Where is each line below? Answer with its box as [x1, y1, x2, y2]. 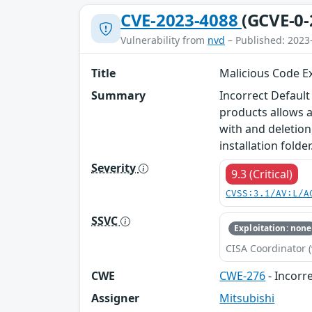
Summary [91, 87, 146, 103]
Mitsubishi [219, 290, 275, 306]
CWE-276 [219, 268, 266, 284]
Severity [91, 159, 139, 175]
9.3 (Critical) [231, 166, 293, 182]
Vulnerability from [120, 33, 208, 47]
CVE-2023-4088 [120, 8, 242, 31]
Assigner [91, 290, 139, 306]
